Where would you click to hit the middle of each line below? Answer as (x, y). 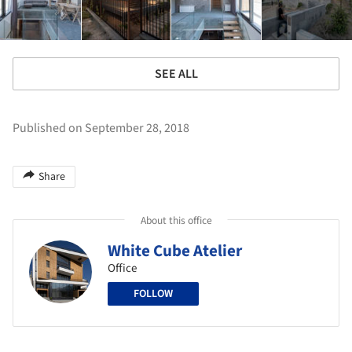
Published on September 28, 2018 (101, 128)
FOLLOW (153, 294)
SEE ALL (176, 74)
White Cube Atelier (175, 251)
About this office (176, 220)
